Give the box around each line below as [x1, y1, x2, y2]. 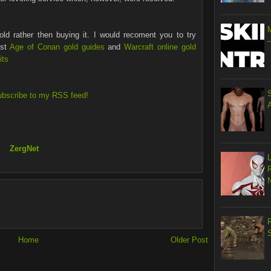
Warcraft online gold [124, 42, 197, 51]
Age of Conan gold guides [10, 42, 105, 51]
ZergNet [9, 143, 39, 153]
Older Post [171, 235, 208, 244]
